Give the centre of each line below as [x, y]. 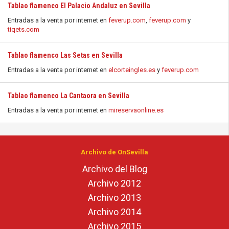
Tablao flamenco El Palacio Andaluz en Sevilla [79, 6]
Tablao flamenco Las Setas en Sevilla [65, 55]
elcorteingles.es [132, 70]
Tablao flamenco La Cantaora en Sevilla [68, 96]
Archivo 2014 [114, 212]
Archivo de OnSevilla [114, 152]
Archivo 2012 [114, 183]
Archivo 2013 [114, 198]
